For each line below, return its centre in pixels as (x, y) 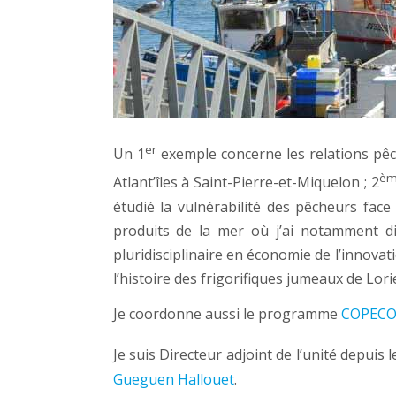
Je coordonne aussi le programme (227, 314)
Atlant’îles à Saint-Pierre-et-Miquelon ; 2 (246, 183)
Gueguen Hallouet (173, 379)
